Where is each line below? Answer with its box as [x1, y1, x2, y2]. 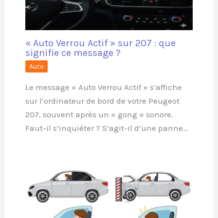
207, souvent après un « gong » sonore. [25, 109, 173, 120]
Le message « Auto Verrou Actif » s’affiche [25, 82, 182, 92]
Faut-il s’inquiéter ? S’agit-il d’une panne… [25, 123, 188, 133]
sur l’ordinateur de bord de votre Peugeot [25, 96, 180, 106]
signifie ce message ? [25, 47, 121, 59]
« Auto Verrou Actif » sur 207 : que [25, 37, 176, 49]
